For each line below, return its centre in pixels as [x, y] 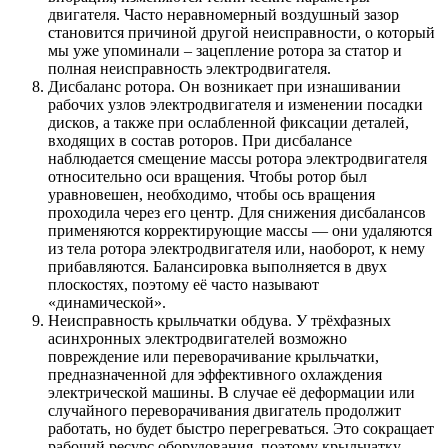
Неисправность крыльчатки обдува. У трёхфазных [219, 320]
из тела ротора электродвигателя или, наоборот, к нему [236, 248]
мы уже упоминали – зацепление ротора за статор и [225, 50]
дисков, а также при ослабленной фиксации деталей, [228, 122]
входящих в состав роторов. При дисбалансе [200, 140]
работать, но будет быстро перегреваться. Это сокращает [241, 428]
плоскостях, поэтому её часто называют [183, 284]
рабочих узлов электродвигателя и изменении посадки [235, 104]
